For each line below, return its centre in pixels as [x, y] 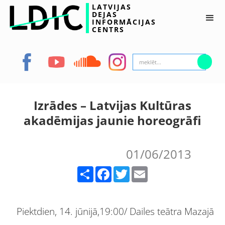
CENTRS [108, 29]
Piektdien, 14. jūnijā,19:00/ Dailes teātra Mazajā [115, 211]
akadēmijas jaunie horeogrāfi [112, 120]
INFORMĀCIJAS [124, 22]
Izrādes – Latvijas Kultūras [112, 105]
